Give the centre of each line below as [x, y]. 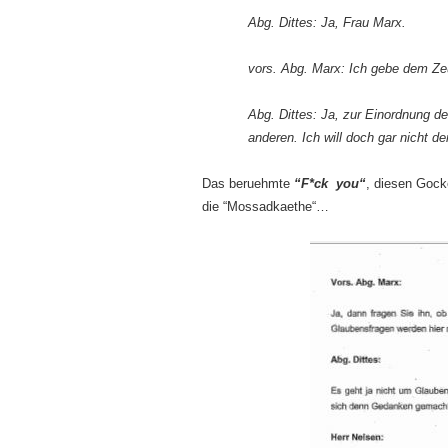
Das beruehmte [246, 183]
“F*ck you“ [328, 183]
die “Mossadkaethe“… [265, 206]
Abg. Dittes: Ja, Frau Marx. [327, 22]
